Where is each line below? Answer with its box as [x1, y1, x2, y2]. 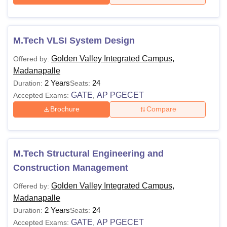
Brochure [50, 105, 80, 113]
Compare [146, 105, 176, 113]
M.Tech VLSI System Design [13, 35, 135, 46]
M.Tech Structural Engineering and [13, 148, 164, 159]
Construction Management [13, 162, 128, 173]
